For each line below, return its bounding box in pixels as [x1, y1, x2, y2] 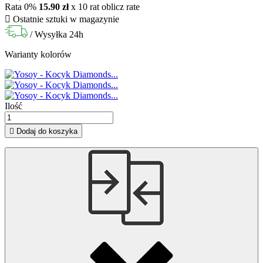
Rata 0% [5, 2, 36, 12]
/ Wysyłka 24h [30, 29, 83, 40]
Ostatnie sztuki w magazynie [11, 14, 119, 25]
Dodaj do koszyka [16, 127, 77, 136]
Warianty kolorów [5, 49, 72, 60]
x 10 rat [69, 2, 99, 12]
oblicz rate [102, 2, 140, 12]
